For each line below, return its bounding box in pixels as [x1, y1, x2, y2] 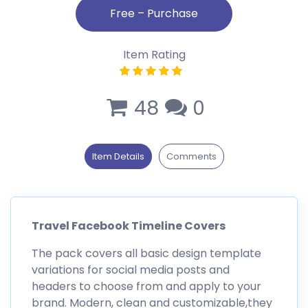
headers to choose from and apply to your [32, 278, 261, 294]
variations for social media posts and [32, 261, 230, 278]
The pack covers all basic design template [32, 245, 261, 261]
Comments [166, 149, 217, 163]
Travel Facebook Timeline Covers [32, 217, 225, 234]
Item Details [91, 149, 144, 163]
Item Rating [122, 46, 186, 63]
